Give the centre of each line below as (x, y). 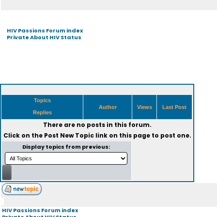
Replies (42, 112)
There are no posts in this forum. (97, 125)
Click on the (23, 135)
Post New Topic (69, 135)
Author (108, 107)
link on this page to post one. (142, 135)
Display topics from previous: (67, 147)
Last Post (174, 107)
